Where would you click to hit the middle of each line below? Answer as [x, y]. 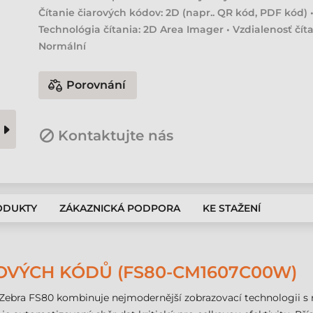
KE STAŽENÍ [232, 208]
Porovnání [96, 85]
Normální [63, 46]
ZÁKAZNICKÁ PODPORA [120, 208]
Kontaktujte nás [116, 136]
